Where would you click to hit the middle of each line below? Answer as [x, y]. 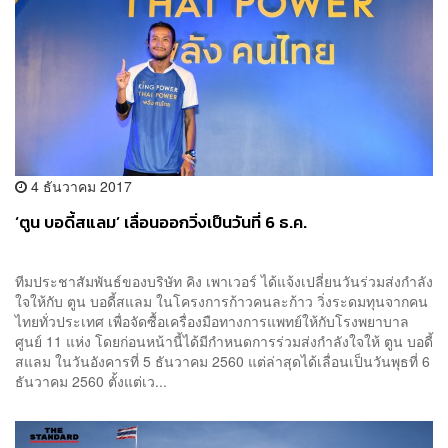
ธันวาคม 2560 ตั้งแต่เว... [91, 380]
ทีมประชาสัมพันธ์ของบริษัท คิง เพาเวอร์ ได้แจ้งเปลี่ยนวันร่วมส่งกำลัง [224, 280]
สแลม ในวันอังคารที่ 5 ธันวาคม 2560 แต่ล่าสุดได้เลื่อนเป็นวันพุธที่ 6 [222, 360]
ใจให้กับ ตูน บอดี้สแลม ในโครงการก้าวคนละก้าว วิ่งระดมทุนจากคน [221, 300]
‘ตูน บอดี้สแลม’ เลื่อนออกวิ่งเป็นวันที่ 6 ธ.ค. [161, 222]
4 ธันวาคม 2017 [79, 185]
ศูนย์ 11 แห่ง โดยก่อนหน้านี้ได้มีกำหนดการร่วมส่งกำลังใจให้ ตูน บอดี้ [224, 340]
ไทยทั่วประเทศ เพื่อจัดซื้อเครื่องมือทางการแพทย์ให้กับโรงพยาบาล [212, 320]
